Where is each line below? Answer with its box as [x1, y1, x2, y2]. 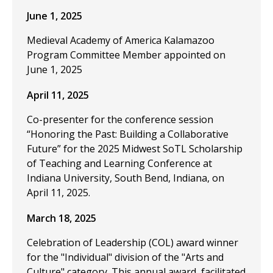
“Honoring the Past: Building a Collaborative [27, 127, 229, 141]
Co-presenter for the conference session [27, 113, 213, 126]
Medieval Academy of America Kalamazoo [27, 34, 214, 47]
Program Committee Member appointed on [27, 48, 225, 62]
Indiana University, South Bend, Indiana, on [27, 171, 224, 185]
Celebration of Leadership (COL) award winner [27, 236, 238, 249]
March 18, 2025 [27, 211, 96, 225]
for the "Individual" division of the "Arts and [27, 250, 224, 264]
